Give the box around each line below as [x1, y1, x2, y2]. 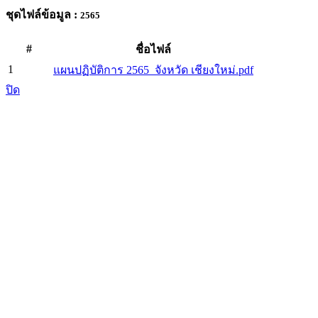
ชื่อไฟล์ [136, 43, 171, 56]
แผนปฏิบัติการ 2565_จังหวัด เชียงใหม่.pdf [53, 64, 253, 77]
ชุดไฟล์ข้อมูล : [6, 9, 80, 21]
